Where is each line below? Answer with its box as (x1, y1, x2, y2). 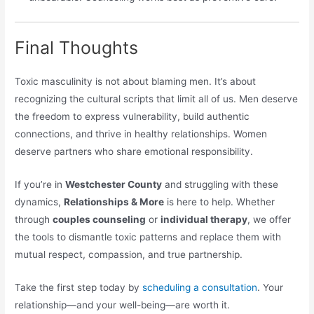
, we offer (247, 214, 292, 226)
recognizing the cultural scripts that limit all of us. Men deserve (15, 93, 299, 105)
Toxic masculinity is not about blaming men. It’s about (15, 76, 257, 88)
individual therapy (161, 214, 248, 226)
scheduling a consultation (142, 282, 258, 294)
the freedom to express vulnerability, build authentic (15, 111, 250, 123)
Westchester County (65, 179, 163, 191)
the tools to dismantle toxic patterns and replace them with (15, 231, 282, 243)
